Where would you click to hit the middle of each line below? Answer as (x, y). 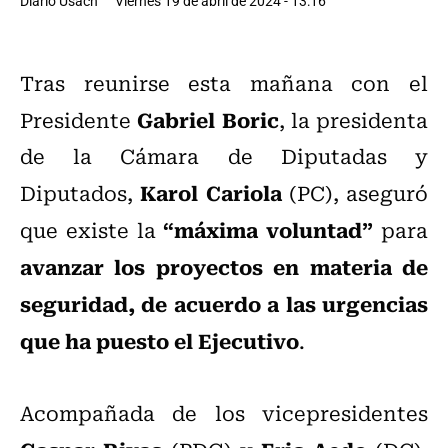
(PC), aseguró (354, 193)
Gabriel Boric (208, 119)
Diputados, (80, 193)
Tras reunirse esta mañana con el (224, 83)
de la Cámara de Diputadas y (224, 156)
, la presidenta (353, 120)
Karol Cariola (211, 192)
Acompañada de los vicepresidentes (224, 413)
